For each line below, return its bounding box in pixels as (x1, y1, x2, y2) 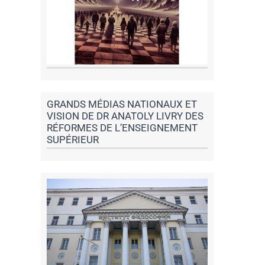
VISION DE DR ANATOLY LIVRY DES (46, 109, 203, 122)
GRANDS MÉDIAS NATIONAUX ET (46, 98, 197, 110)
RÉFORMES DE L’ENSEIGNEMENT (46, 121, 198, 134)
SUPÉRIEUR (46, 133, 99, 146)
